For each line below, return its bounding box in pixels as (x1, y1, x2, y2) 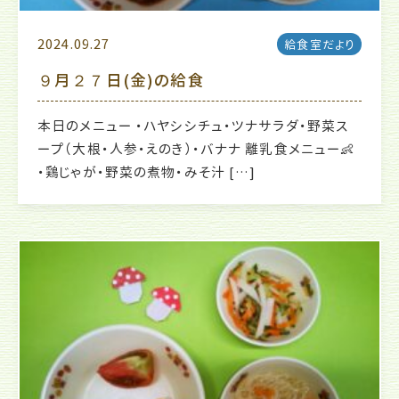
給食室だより (284, 37, 354, 53)
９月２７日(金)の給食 (37, 69, 205, 93)
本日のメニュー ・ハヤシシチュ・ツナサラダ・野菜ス (37, 117, 349, 136)
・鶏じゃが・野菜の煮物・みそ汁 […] (37, 163, 256, 183)
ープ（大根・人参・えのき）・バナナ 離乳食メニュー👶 (37, 140, 355, 159)
